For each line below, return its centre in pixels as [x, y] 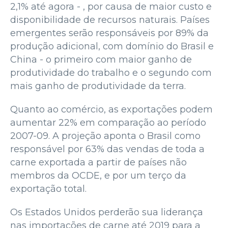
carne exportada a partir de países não [98, 162]
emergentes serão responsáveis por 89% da [109, 33]
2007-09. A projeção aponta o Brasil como [105, 136]
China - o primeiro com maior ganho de [101, 59]
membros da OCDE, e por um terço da [98, 175]
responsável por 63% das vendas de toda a [107, 149]
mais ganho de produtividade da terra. [98, 86]
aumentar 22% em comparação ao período [108, 122]
